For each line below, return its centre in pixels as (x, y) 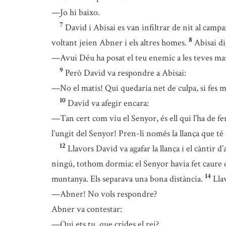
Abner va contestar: (87, 209)
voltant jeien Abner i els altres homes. (119, 43)
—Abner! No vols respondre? (104, 194)
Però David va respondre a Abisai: (126, 73)
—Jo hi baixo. (76, 12)
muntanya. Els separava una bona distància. (127, 179)
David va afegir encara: (108, 103)
